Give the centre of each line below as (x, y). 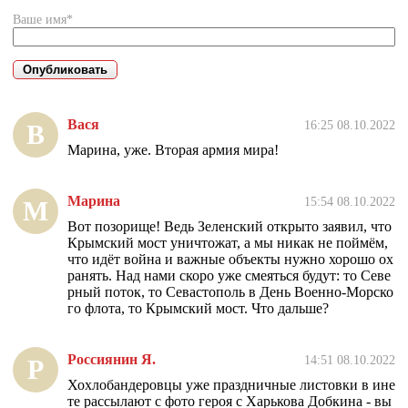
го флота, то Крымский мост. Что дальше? (198, 308)
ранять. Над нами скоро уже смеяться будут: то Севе (229, 275)
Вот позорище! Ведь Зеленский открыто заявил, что (229, 226)
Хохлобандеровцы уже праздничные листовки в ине (231, 384)
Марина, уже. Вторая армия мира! (173, 149)
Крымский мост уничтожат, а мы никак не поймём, (228, 242)
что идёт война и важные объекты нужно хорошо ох (230, 259)
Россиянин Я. (112, 359)
